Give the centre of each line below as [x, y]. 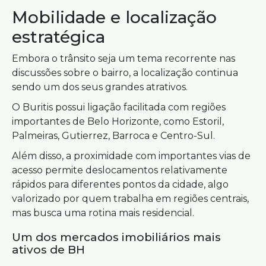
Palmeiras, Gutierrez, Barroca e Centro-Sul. [113, 136]
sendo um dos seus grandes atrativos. [100, 87]
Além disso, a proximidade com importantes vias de [131, 156]
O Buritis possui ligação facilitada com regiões [119, 107]
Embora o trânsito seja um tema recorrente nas [123, 58]
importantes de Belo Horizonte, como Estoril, [118, 121]
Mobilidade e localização [114, 17]
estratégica [58, 37]
